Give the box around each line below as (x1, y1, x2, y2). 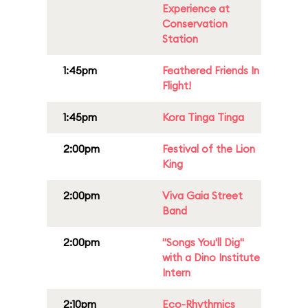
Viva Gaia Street (162, 189, 243, 202)
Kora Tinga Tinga (162, 111, 244, 124)
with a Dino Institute (162, 251, 260, 264)
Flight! (162, 79, 191, 92)
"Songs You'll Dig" (162, 236, 244, 249)
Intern (162, 266, 190, 279)
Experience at (162, 2, 230, 15)
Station (162, 32, 198, 45)
